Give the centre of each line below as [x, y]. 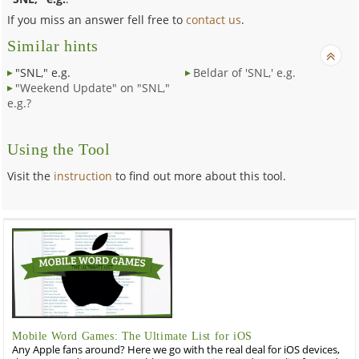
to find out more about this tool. [200, 175]
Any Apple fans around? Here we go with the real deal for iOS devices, [176, 349]
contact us [214, 19]
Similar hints [53, 46]
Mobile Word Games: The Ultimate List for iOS [132, 336]
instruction [83, 175]
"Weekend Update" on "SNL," [93, 87]
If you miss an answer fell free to [97, 19]
